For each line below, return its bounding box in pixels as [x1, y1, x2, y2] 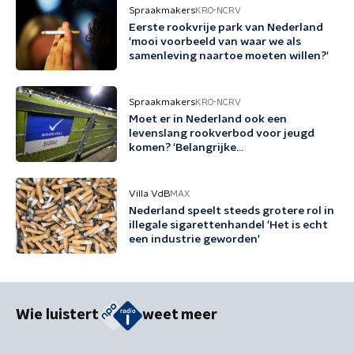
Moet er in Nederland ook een [129, 114, 287, 125]
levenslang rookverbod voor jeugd [129, 128, 314, 139]
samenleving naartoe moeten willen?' [129, 51, 329, 62]
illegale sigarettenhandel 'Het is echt [129, 220, 328, 231]
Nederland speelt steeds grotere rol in [129, 205, 334, 217]
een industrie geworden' [129, 234, 260, 245]
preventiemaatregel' [129, 156, 239, 168]
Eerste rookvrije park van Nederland [129, 22, 323, 33]
